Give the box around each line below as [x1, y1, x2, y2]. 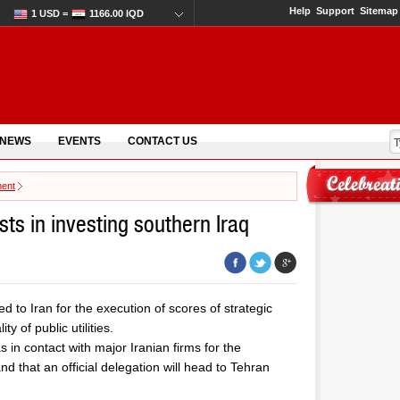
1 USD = [31, 8, 68, 19]
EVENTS [58, 135, 101, 147]
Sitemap [360, 5, 398, 16]
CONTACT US [128, 135, 197, 147]
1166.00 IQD [89, 8, 144, 19]
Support [316, 5, 354, 16]
